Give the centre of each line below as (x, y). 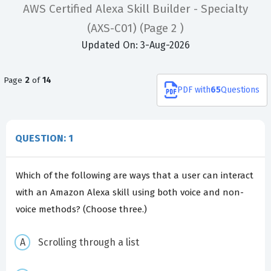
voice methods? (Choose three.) (81, 210)
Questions (240, 90)
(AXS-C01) (113, 28)
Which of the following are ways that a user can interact (135, 176)
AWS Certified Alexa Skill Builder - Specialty (135, 9)
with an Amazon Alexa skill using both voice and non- (130, 193)
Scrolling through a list (88, 242)
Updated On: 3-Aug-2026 (135, 45)
